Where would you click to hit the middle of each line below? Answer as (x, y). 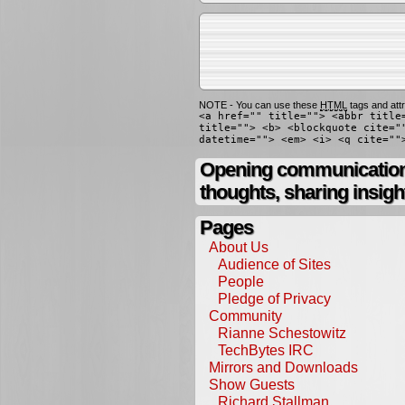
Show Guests (252, 384)
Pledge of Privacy (274, 298)
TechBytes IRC (266, 350)
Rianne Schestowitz (282, 333)
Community (245, 316)
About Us (239, 247)
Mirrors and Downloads (283, 367)
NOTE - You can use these (259, 105)
